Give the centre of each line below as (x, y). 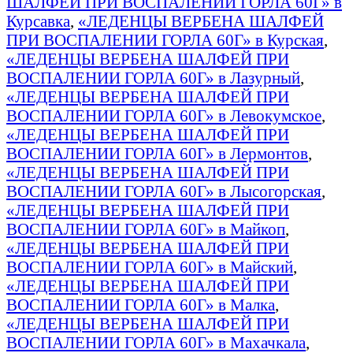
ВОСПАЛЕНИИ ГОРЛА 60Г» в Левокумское (164, 115)
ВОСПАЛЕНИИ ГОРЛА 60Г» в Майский (150, 266)
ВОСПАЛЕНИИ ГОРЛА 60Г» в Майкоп (146, 229)
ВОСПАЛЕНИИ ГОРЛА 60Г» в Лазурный (153, 77)
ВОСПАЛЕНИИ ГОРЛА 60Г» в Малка (141, 304)
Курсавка (38, 20)
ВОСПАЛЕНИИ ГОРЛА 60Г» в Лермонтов (157, 153)
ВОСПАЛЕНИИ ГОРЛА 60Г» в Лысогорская (164, 191)
